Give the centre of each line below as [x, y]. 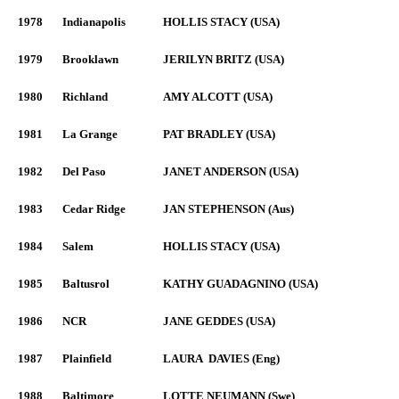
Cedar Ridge [94, 209]
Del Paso [84, 171]
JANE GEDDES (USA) [219, 321]
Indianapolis [94, 22]
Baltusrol [86, 284]
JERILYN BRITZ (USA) [224, 59]
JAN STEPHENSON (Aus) [228, 209]
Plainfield [87, 358]
